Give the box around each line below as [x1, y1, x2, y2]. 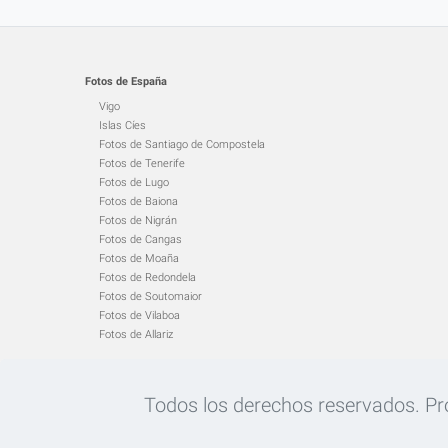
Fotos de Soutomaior [98, 290, 202, 303]
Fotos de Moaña [98, 252, 179, 265]
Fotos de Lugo [98, 176, 169, 189]
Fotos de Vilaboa [98, 309, 180, 322]
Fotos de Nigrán [98, 214, 177, 227]
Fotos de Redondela [98, 271, 196, 284]
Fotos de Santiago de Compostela [98, 138, 265, 151]
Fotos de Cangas [98, 233, 182, 246]
